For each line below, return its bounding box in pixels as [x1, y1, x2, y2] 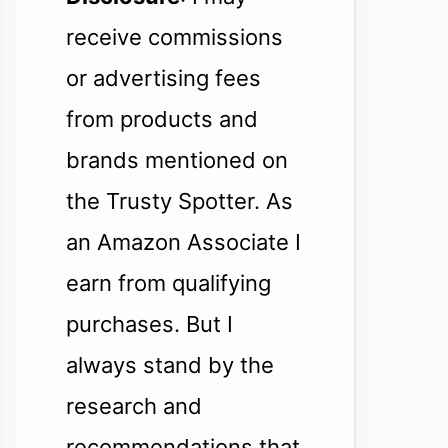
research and [66, 393, 202, 419]
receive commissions [66, 24, 283, 50]
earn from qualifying [66, 270, 271, 296]
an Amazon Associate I [66, 229, 301, 255]
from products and [66, 106, 258, 132]
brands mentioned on [66, 147, 288, 173]
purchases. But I [66, 311, 233, 337]
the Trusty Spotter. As [66, 188, 293, 214]
